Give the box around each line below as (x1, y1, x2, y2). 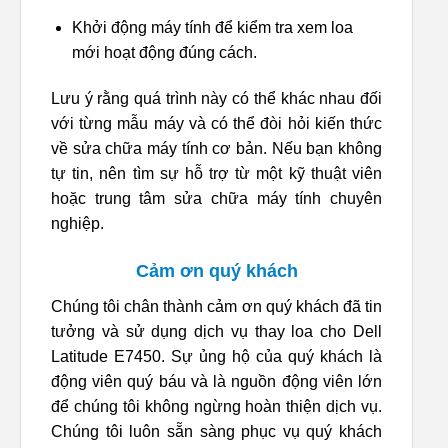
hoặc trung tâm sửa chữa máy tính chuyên (51, 190, 382, 208)
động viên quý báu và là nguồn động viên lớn (51, 372, 382, 390)
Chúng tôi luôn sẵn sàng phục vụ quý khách (51, 422, 382, 440)
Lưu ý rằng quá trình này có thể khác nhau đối (51, 90, 382, 108)
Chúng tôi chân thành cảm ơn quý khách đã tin (51, 297, 382, 315)
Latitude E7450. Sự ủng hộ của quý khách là (51, 347, 382, 365)
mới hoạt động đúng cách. (71, 44, 257, 62)
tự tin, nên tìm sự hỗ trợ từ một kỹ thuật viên (51, 165, 382, 183)
